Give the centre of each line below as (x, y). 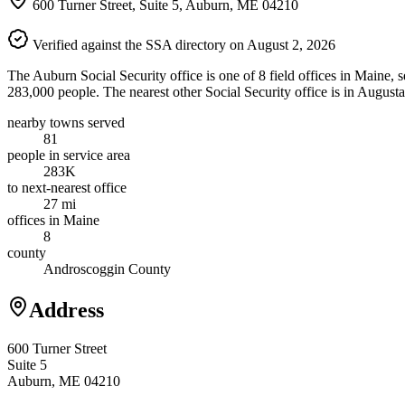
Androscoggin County (107, 268)
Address (66, 310)
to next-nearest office (67, 187)
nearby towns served (66, 122)
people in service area (69, 155)
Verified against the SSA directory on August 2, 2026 (182, 44)
